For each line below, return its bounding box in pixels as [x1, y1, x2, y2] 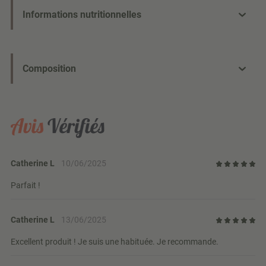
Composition [23, 63, 76, 75]
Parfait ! [11, 180, 40, 191]
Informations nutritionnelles [23, 9, 141, 21]
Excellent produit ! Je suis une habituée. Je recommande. [11, 237, 218, 247]
